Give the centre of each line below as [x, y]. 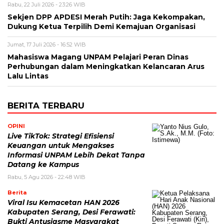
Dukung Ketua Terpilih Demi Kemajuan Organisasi [101, 26]
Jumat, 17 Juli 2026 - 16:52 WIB [47, 44]
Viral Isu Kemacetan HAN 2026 [63, 202]
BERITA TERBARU [46, 105]
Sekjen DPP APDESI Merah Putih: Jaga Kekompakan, [106, 17]
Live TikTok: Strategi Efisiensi [61, 136]
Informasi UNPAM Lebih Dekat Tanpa [76, 155]
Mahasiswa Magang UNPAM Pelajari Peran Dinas [98, 57]
